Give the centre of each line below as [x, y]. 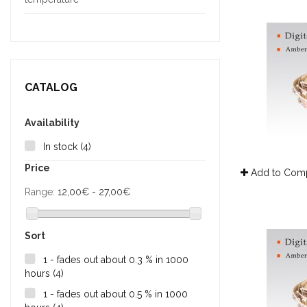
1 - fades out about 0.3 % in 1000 [116, 260]
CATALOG [51, 87]
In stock [62, 147]
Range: [40, 192]
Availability [52, 123]
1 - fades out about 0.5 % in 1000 [115, 294]
